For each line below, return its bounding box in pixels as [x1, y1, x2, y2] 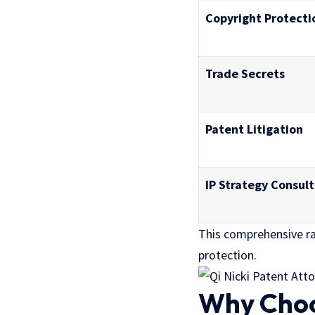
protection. [198, 246, 257, 263]
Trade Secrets [205, 65, 285, 82]
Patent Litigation [205, 120, 303, 137]
